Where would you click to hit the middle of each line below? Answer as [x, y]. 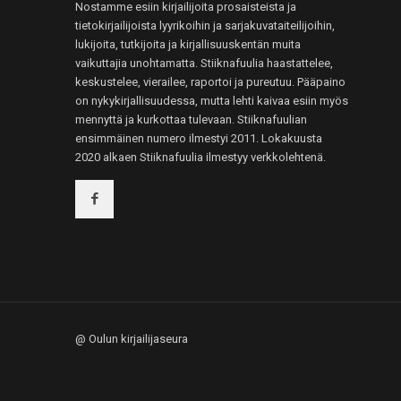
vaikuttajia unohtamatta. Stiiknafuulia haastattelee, [204, 63]
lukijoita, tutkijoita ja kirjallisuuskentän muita [188, 44]
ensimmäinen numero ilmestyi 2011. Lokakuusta [199, 138]
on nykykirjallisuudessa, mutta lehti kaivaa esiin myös [212, 101]
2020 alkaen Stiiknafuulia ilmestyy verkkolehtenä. [200, 157]
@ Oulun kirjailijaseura [132, 339]
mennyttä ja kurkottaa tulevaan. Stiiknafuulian [191, 119]
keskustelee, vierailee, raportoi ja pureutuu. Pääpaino [210, 82]
